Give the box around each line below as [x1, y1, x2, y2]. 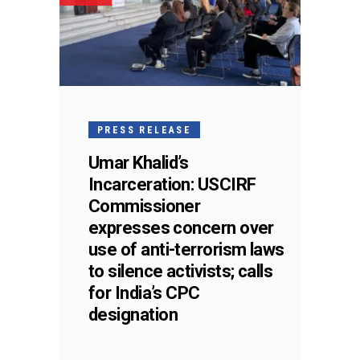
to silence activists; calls [88, 260, 273, 281]
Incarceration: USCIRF [88, 174, 256, 194]
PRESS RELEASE [97, 124, 192, 136]
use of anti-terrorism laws [88, 239, 284, 260]
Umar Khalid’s [88, 152, 189, 173]
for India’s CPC [88, 282, 200, 303]
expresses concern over [88, 217, 274, 238]
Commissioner [88, 195, 201, 216]
